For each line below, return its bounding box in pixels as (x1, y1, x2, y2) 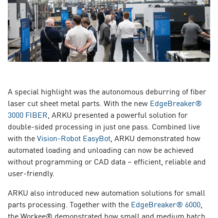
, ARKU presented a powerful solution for (48, 109, 188, 120)
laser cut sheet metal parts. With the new (8, 97, 150, 108)
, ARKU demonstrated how (110, 132, 200, 143)
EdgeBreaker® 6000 (131, 198, 200, 209)
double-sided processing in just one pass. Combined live (8, 120, 200, 131)
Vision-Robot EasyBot (37, 132, 110, 143)
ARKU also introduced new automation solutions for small (8, 186, 205, 198)
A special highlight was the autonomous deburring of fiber (8, 85, 206, 96)
